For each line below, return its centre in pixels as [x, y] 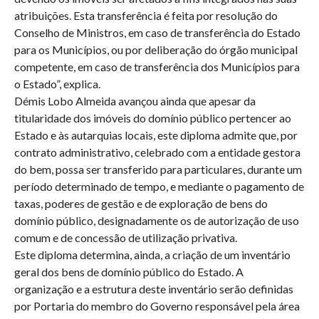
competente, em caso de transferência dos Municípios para [157, 67]
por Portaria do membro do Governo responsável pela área [157, 306]
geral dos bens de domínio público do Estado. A [129, 272]
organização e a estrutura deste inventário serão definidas [153, 289]
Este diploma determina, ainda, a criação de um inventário [152, 255]
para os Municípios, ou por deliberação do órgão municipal [156, 49]
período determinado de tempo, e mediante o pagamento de [159, 186]
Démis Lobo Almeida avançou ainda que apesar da [135, 101]
